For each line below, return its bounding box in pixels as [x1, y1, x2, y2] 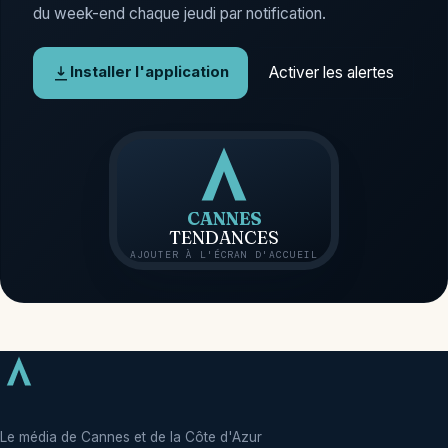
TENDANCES [169, 226, 279, 248]
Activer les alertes [268, 62, 394, 82]
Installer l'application [70, 63, 230, 82]
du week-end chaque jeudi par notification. [33, 4, 326, 24]
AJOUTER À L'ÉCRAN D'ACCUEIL [130, 247, 318, 261]
